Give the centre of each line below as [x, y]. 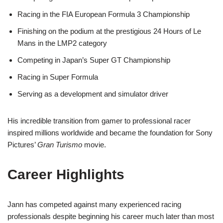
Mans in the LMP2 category [62, 43]
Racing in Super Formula [58, 77]
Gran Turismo [60, 144]
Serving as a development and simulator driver [93, 94]
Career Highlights [66, 174]
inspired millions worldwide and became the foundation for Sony [110, 132]
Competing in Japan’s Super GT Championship [94, 60]
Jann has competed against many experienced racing [94, 204]
